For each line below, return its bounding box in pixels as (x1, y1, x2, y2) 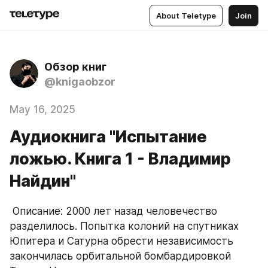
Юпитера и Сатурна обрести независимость (10, 235, 233, 247)
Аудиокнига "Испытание (10, 127, 207, 147)
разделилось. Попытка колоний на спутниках (10, 220, 239, 232)
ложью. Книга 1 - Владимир (10, 149, 231, 169)
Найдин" (10, 171, 76, 191)
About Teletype (156, 10, 216, 20)
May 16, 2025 (10, 103, 75, 115)
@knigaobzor (44, 75, 115, 88)
